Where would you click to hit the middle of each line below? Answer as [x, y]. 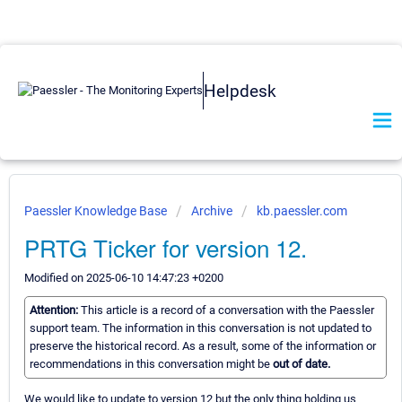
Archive [212, 211]
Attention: [55, 310]
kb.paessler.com [302, 211]
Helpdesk [240, 91]
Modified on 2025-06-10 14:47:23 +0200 [124, 278]
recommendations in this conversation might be [151, 364]
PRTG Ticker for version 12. [166, 247]
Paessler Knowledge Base [97, 211]
